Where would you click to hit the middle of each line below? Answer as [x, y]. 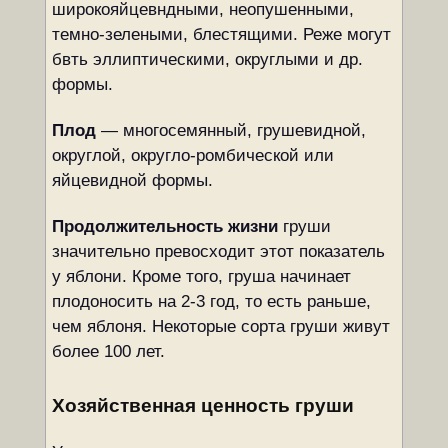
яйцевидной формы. [132, 180]
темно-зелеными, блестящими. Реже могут [221, 34]
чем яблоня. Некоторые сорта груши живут [220, 326]
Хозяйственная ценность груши [202, 405]
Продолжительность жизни [164, 226]
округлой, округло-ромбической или [192, 155]
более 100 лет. [108, 351]
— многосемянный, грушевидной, [230, 130]
